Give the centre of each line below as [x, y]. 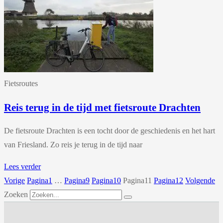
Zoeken [16, 194]
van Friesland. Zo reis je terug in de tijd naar [73, 144]
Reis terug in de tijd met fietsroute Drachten [102, 107]
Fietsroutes [21, 84]
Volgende [200, 180]
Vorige [14, 180]
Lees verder [22, 166]
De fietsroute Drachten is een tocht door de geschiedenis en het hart [110, 130]
